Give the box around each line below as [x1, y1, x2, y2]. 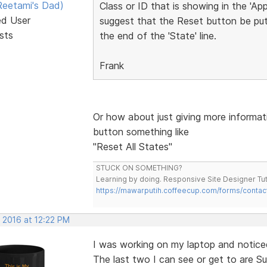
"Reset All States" [92, 140, 172, 153]
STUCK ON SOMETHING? [95, 163, 182, 172]
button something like [92, 125, 189, 138]
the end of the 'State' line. [99, 29, 216, 42]
